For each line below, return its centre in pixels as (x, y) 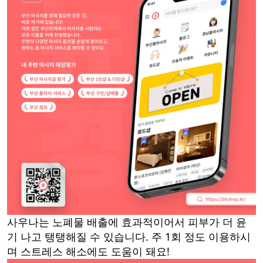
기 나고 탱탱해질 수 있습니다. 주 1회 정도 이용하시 (129, 237)
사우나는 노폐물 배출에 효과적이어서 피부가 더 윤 (127, 222)
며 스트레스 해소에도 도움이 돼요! (88, 252)
